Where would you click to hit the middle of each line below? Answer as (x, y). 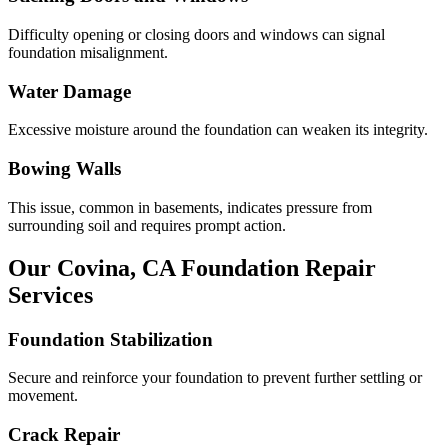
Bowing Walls (64, 168)
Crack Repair (64, 434)
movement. (43, 396)
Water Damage (69, 91)
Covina (93, 267)
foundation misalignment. (88, 52)
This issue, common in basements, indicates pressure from (190, 207)
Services (50, 294)
